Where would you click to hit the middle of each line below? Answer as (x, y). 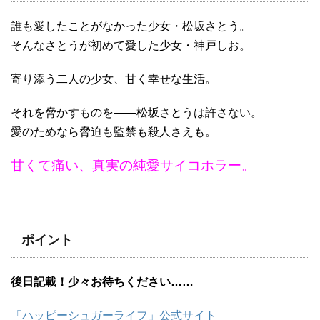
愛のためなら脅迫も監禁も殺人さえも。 (114, 132)
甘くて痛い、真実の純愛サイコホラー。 (133, 166)
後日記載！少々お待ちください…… (102, 282)
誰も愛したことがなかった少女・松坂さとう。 (131, 26)
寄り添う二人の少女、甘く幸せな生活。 (114, 79)
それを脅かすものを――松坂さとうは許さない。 (136, 113)
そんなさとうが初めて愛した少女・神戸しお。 (131, 46)
